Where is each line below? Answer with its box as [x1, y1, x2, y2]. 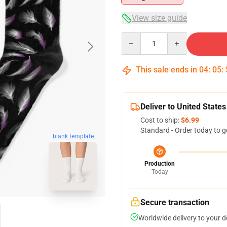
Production [144, 160, 175, 167]
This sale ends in [134, 65, 199, 74]
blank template [52, 132, 94, 140]
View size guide [132, 13, 187, 23]
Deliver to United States [140, 102, 226, 111]
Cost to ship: [140, 116, 181, 124]
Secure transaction [140, 198, 209, 207]
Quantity [121, 33, 149, 41]
